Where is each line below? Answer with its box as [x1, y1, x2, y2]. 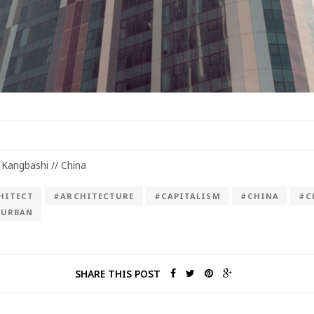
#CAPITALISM [153, 191, 221, 202]
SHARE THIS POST [75, 267, 161, 281]
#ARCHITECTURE [53, 191, 135, 202]
